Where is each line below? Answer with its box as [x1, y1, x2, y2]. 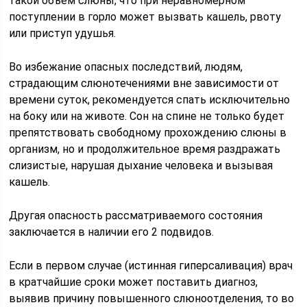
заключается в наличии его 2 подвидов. [9, 225, 214, 238]
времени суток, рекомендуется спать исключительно [9, 93, 291, 106]
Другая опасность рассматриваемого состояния [9, 209, 263, 222]
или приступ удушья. [9, 27, 116, 40]
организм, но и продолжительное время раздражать [9, 143, 281, 156]
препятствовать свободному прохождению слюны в [9, 126, 287, 139]
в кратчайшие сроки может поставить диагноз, [9, 275, 258, 288]
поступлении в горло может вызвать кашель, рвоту [9, 10, 282, 23]
